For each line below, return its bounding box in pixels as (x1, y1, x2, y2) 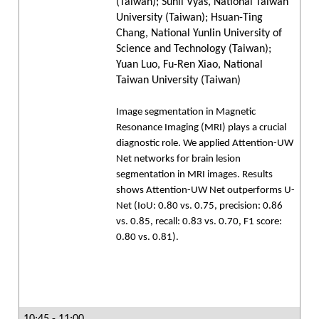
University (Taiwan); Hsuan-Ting (116, 12, 263, 23)
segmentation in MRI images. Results (116, 169, 273, 180)
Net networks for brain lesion (116, 154, 241, 164)
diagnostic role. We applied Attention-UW (116, 138, 293, 149)
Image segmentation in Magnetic (116, 107, 256, 117)
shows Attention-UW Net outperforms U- (116, 185, 295, 196)
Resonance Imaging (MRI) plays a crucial (116, 122, 286, 133)
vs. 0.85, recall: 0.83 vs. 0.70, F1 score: (116, 216, 282, 227)
